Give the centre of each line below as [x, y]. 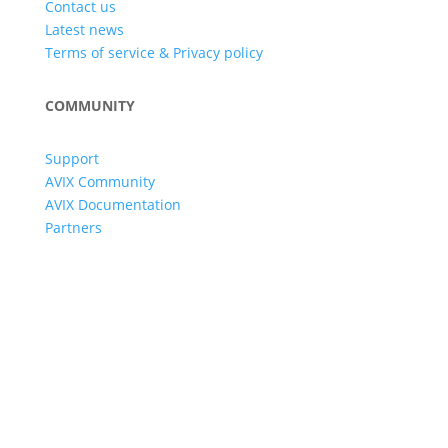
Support [71, 159]
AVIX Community [99, 182]
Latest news [84, 30]
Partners [73, 228]
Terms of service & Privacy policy [153, 53]
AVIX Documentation [112, 205]
